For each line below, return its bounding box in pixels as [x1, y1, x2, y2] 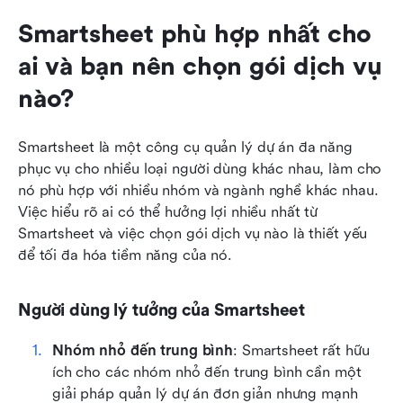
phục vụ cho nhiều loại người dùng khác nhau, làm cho [18, 160, 382, 178]
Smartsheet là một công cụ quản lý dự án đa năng [18, 139, 353, 157]
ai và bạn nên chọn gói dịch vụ [18, 52, 382, 82]
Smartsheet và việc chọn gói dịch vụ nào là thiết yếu [18, 225, 368, 243]
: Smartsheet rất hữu [233, 342, 370, 360]
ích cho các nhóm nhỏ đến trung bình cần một [52, 363, 362, 381]
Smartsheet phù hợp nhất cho [18, 20, 372, 49]
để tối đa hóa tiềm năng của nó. [18, 246, 233, 264]
